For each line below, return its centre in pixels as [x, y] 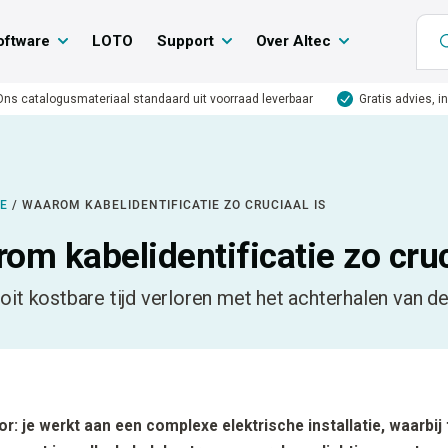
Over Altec [293, 41]
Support [185, 41]
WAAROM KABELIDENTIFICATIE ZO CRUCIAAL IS [174, 205]
